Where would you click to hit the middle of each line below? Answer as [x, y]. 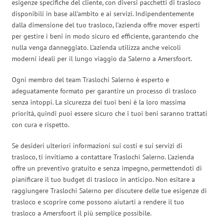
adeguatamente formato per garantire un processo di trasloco [104, 91]
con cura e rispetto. [41, 124]
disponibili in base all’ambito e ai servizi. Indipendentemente [103, 13]
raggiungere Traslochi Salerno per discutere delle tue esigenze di [109, 190]
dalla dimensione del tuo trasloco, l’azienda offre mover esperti [106, 25]
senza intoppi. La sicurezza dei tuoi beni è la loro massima [99, 102]
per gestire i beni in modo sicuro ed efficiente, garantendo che [105, 36]
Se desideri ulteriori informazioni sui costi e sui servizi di [97, 145]
